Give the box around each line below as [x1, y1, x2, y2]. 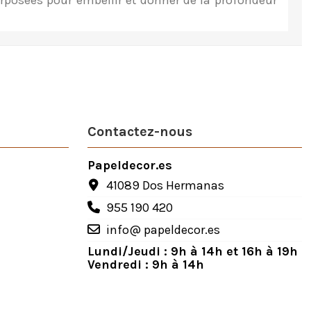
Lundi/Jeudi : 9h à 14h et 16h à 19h [87, 243, 298, 259]
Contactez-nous [87, 124, 192, 140]
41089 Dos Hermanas [106, 178, 224, 194]
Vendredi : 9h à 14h [87, 256, 204, 272]
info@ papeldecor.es [106, 222, 220, 238]
